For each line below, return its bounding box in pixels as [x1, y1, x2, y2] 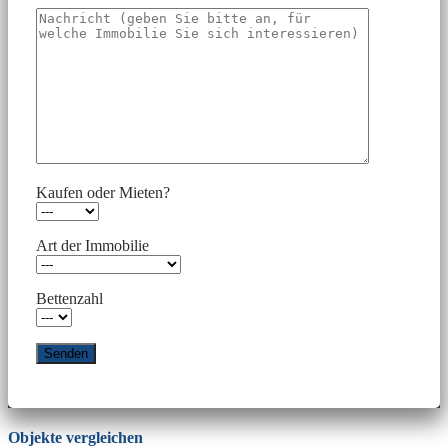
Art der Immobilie [36, 236, 149, 254]
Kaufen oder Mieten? [36, 183, 170, 201]
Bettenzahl [36, 289, 103, 307]
